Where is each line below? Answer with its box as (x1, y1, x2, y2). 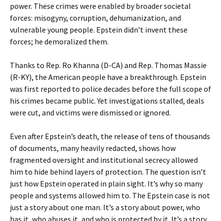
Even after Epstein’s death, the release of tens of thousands (10, 131, 210, 141)
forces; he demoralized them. (10, 37, 109, 46)
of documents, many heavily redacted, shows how (10, 143, 176, 153)
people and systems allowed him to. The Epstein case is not (10, 190, 210, 200)
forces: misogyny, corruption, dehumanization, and (10, 13, 181, 23)
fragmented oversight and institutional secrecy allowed (10, 155, 198, 165)
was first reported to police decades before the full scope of (10, 84, 211, 94)
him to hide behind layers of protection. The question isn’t (10, 167, 206, 177)
